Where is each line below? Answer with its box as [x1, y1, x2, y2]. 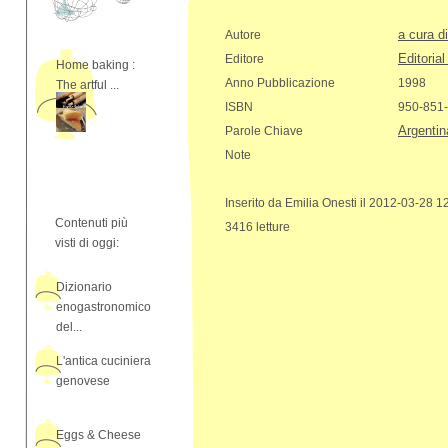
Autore [225, 28, 261, 42]
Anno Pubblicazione [225, 76, 335, 90]
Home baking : [56, 58, 135, 72]
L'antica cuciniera [56, 354, 151, 368]
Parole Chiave [225, 124, 303, 138]
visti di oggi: [55, 236, 119, 250]
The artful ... [56, 78, 119, 92]
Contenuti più [55, 216, 128, 230]
